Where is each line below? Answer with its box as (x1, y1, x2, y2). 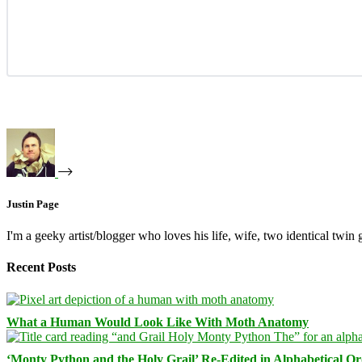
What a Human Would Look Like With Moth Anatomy (6, 314, 309, 329)
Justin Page (6, 197, 59, 210)
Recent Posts (6, 260, 76, 275)
